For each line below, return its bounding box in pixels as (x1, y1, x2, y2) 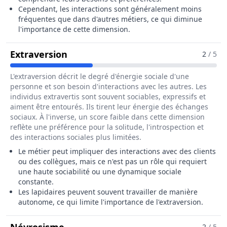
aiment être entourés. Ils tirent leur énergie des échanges (10, 102, 208, 111)
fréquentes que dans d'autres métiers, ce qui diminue (18, 14, 202, 24)
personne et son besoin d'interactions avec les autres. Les (10, 82, 207, 91)
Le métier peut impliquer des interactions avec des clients (18, 146, 216, 156)
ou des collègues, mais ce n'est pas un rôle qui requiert (18, 157, 207, 166)
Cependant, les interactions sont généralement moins (18, 4, 202, 14)
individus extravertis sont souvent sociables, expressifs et (10, 92, 206, 101)
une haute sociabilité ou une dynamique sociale (18, 167, 181, 176)
